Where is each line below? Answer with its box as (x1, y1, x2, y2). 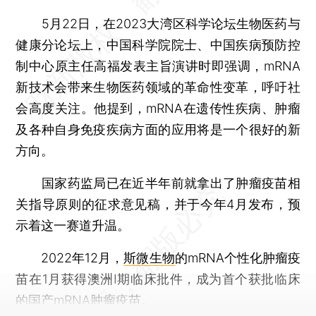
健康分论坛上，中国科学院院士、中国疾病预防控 (16, 37, 300, 52)
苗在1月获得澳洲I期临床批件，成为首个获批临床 (16, 271, 300, 286)
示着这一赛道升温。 (16, 217, 130, 233)
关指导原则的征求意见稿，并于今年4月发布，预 (16, 196, 300, 212)
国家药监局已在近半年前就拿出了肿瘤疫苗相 (16, 175, 300, 190)
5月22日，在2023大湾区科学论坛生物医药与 (16, 16, 300, 31)
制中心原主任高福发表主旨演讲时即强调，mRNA (16, 58, 300, 73)
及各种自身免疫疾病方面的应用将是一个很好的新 (16, 121, 300, 137)
